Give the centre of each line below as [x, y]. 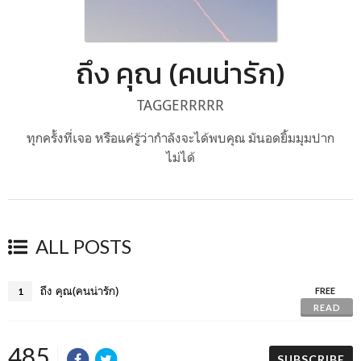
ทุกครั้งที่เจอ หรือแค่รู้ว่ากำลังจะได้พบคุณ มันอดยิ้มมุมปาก [180, 137]
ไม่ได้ [180, 157]
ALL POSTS [83, 246]
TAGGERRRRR [180, 104]
